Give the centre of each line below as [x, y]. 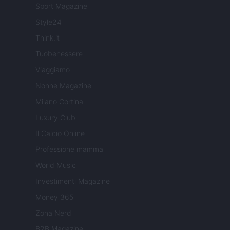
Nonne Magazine [63, 86]
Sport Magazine [61, 6]
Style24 [49, 22]
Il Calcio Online [60, 133]
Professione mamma [69, 149]
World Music [56, 165]
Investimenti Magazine [73, 181]
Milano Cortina [59, 102]
